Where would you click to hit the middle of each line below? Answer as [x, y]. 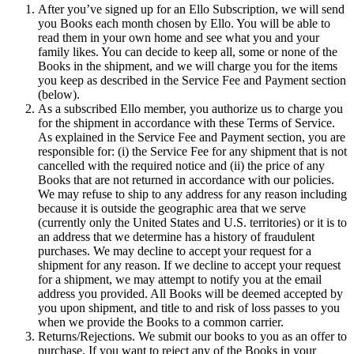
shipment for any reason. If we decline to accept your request [189, 265]
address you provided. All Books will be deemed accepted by [190, 293]
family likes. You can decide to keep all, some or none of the [188, 51]
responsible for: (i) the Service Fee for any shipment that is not [192, 151]
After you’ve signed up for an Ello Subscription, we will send [191, 9]
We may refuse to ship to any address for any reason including [192, 194]
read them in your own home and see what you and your [179, 37]
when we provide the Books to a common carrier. [161, 322]
